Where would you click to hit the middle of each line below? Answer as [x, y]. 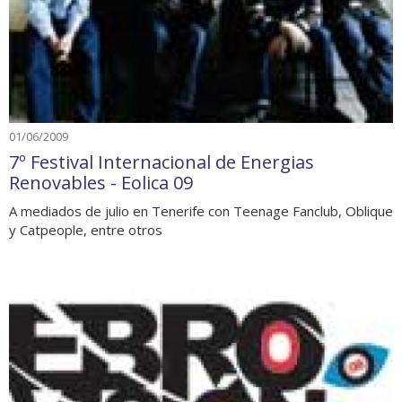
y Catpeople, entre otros [86, 229]
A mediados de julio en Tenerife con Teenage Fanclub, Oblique [201, 210]
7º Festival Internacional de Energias [162, 162]
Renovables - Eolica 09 [101, 182]
